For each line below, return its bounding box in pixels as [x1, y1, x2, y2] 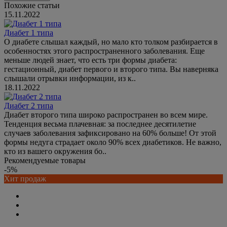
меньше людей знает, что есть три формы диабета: [4, 56, 177, 65]
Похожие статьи [4, 1, 60, 10]
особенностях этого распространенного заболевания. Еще [4, 47, 205, 56]
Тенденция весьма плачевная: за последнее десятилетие [4, 120, 196, 129]
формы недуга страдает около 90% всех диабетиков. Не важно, [4, 138, 221, 147]
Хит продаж [4, 174, 46, 183]
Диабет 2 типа [4, 101, 53, 110]
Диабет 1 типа [4, 28, 53, 37]
